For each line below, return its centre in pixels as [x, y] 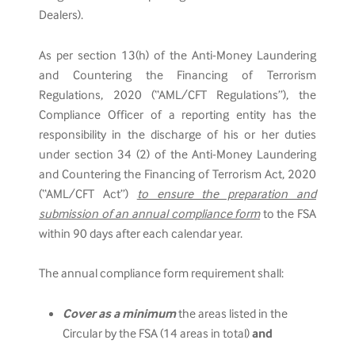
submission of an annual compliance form [150, 214]
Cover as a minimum [120, 314]
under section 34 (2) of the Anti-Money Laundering [177, 155]
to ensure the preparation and [226, 195]
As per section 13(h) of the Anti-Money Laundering [177, 56]
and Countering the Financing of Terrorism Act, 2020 [177, 175]
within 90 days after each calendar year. [141, 234]
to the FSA [288, 214]
